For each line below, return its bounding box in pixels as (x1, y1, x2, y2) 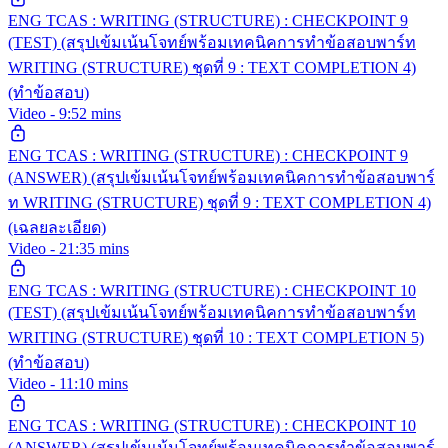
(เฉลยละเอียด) (8, 218, 106, 236)
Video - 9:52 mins (8, 104, 121, 122)
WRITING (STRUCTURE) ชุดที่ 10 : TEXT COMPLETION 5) (8, 328, 424, 346)
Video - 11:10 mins (8, 374, 128, 392)
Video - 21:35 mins (8, 239, 129, 257)
